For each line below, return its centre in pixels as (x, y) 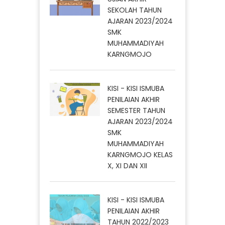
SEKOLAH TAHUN (135, 10)
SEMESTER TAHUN (136, 110)
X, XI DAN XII (127, 165)
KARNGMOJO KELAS (140, 154)
